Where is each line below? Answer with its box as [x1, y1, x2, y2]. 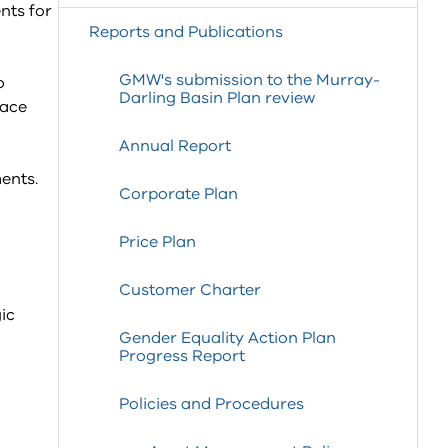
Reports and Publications [89, 21, 283, 43]
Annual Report [119, 135, 231, 157]
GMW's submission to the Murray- [119, 69, 380, 91]
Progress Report [119, 345, 245, 367]
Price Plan [119, 231, 196, 253]
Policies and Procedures [119, 393, 304, 415]
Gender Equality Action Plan [119, 327, 336, 349]
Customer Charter [119, 279, 261, 301]
